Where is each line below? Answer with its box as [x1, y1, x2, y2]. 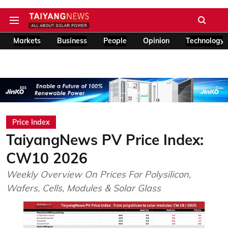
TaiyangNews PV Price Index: [6, 131, 204, 149]
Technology [186, 36, 224, 45]
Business [57, 36, 87, 45]
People [103, 36, 127, 45]
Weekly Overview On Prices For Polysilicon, [6, 168, 191, 180]
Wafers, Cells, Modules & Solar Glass [6, 182, 161, 194]
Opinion [143, 36, 169, 45]
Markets [13, 36, 41, 45]
